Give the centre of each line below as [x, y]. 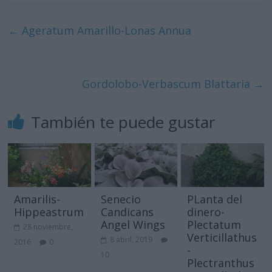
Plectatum [214, 225]
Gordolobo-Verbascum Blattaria [167, 84]
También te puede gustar [123, 122]
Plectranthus [220, 263]
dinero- [206, 212]
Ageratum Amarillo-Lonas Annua [105, 31]
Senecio [121, 199]
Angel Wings [133, 225]
